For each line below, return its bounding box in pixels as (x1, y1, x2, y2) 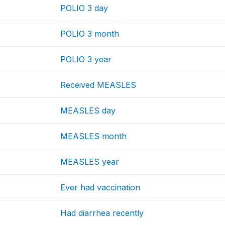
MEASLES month (60, 131, 127, 142)
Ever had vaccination (60, 182, 141, 193)
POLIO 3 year (60, 54, 112, 65)
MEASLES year (60, 157, 120, 167)
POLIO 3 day (60, 3, 108, 14)
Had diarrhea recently (60, 208, 144, 218)
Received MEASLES (60, 80, 137, 90)
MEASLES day (60, 105, 116, 116)
